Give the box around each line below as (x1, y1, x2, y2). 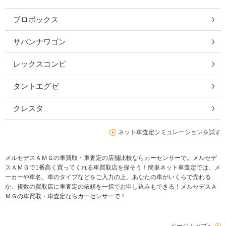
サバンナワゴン (13, 37, 66, 46)
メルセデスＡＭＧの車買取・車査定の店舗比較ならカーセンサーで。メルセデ (5, 154, 217, 162)
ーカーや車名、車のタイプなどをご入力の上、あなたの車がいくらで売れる (5, 174, 211, 181)
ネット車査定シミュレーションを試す (118, 129, 221, 136)
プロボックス (13, 15, 59, 24)
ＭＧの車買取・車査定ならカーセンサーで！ (5, 193, 126, 200)
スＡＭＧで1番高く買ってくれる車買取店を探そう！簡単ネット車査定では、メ (5, 164, 220, 172)
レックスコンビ (13, 60, 66, 68)
